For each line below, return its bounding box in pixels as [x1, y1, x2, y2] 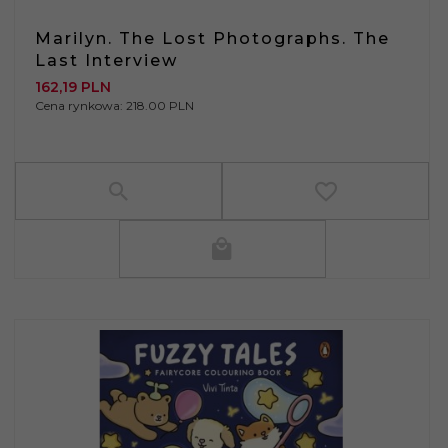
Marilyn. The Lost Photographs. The [35, 28, 390, 48]
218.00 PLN [126, 97, 194, 113]
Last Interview [35, 50, 178, 70]
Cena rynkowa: [35, 97, 126, 113]
